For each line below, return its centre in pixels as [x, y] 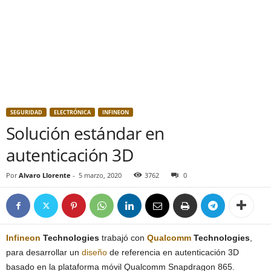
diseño [94, 252]
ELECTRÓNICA [72, 112]
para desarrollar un [44, 252]
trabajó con [123, 238]
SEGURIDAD [26, 112]
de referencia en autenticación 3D [173, 252]
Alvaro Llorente [45, 175]
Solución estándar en [85, 133]
